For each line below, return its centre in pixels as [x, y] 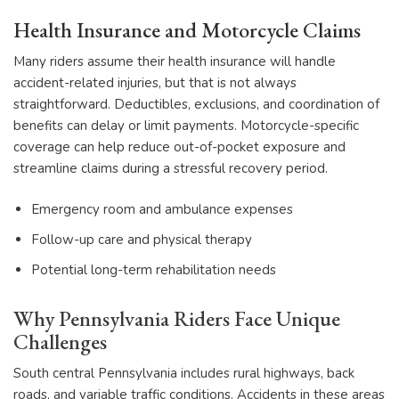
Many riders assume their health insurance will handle [175, 61]
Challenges [60, 342]
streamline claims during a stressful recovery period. [171, 168]
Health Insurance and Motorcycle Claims [187, 29]
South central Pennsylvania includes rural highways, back [184, 374]
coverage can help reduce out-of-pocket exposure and [179, 147]
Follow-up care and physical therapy [142, 240]
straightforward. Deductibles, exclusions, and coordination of [196, 104]
